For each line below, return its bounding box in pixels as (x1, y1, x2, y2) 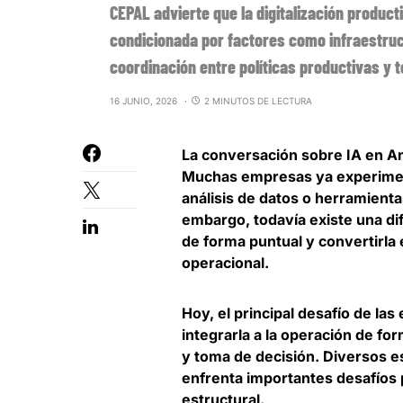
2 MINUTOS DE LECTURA (204, 95, 312, 107)
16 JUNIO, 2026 (110, 95, 177, 107)
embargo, (182, 210, 254, 229)
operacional (182, 254, 264, 273)
